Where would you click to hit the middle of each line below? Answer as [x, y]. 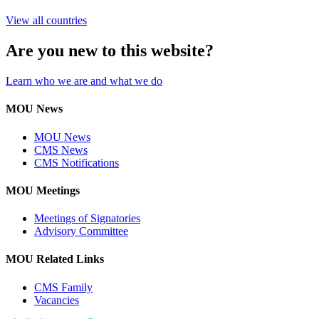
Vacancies [57, 300]
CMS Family [63, 287]
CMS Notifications [77, 162]
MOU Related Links [55, 259]
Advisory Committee [81, 231]
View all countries [46, 21]
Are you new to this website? [110, 51]
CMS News [61, 150]
